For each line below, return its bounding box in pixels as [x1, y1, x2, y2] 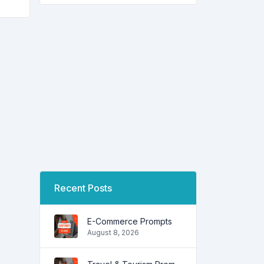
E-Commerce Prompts [87, 216, 172, 226]
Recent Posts [54, 182, 112, 194]
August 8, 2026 [87, 227, 139, 237]
